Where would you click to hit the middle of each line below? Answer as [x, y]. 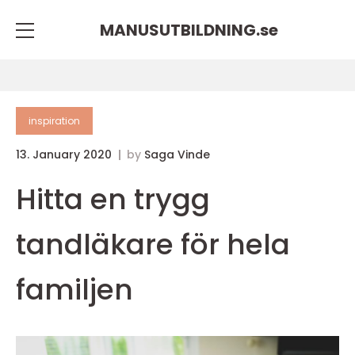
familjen [74, 290]
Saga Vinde [177, 155]
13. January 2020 [65, 155]
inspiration [54, 121]
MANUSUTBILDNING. [179, 30]
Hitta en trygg [113, 199]
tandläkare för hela [153, 244]
